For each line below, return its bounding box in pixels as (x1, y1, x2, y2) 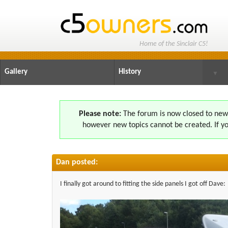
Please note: (79, 109, 121, 118)
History (118, 68, 141, 76)
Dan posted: (56, 158, 98, 166)
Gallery (5, 68, 27, 76)
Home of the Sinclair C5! (139, 40, 208, 48)
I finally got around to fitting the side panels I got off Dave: (60, 180, 225, 188)
